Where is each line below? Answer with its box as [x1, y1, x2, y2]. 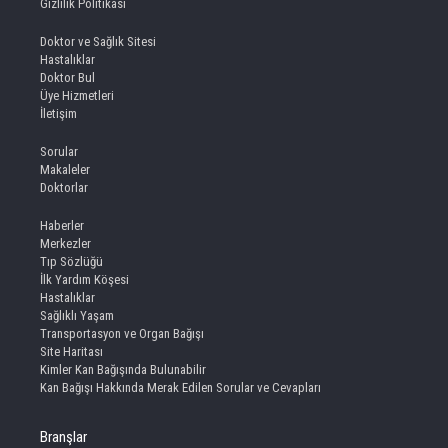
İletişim [40, 106, 77, 122]
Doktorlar [40, 180, 88, 196]
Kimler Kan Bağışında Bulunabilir [40, 362, 206, 378]
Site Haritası [40, 344, 103, 360]
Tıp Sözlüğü [40, 254, 103, 270]
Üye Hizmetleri [40, 88, 114, 104]
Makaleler [40, 162, 90, 178]
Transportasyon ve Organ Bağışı [40, 326, 204, 342]
